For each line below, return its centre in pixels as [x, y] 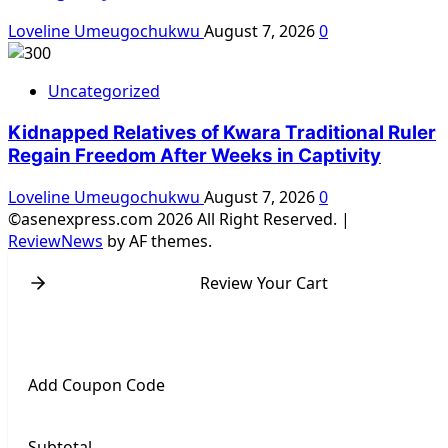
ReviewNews [55, 240]
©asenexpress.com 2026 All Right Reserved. [174, 218]
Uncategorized [104, 91]
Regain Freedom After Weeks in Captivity [194, 155]
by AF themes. [157, 240]
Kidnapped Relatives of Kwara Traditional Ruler [222, 132]
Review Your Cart [263, 282]
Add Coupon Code [96, 384]
